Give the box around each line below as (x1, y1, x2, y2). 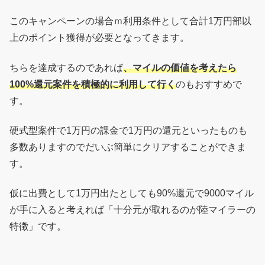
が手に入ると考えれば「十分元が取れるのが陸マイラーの (9, 205, 256, 215)
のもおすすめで (176, 79, 242, 89)
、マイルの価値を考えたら (123, 62, 237, 73)
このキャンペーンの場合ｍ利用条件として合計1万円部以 (9, 16, 251, 27)
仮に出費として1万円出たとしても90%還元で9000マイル (9, 188, 254, 199)
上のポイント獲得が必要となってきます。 (9, 33, 189, 43)
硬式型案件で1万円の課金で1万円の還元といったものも (9, 125, 247, 135)
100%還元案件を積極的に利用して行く (9, 79, 176, 89)
